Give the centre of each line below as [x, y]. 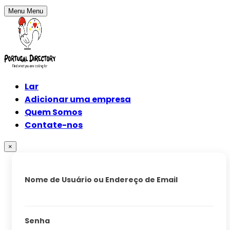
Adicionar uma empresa [78, 99]
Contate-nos [54, 125]
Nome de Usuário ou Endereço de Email [101, 180]
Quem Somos [53, 112]
